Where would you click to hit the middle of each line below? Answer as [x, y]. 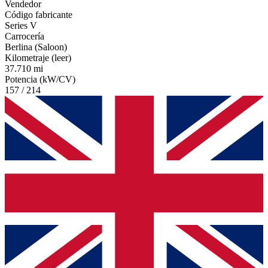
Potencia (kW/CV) [40, 79]
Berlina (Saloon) [36, 47]
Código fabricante [39, 14]
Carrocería [25, 36]
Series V [21, 25]
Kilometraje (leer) [38, 57]
